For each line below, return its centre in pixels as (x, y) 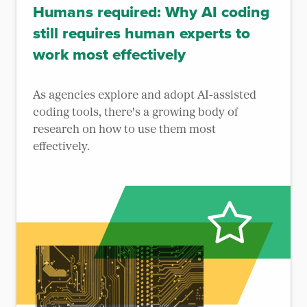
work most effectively (109, 54)
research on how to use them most (124, 130)
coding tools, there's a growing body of (135, 113)
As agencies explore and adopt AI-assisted (145, 96)
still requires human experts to (142, 33)
